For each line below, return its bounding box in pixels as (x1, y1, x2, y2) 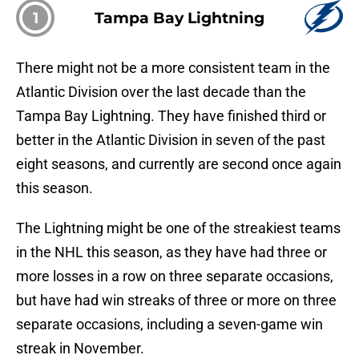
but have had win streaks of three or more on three (16, 292, 337, 309)
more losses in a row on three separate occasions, (16, 268, 333, 285)
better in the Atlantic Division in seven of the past (16, 131, 325, 149)
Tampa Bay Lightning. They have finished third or (16, 107, 326, 125)
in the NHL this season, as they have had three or (16, 244, 327, 261)
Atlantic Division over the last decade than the (16, 83, 306, 101)
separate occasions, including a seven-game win (16, 316, 323, 333)
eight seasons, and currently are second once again (16, 155, 341, 173)
